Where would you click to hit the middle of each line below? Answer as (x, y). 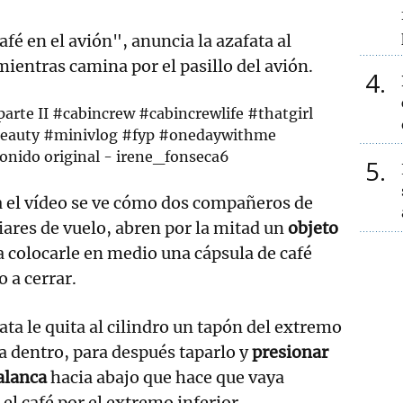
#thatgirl (281, 113)
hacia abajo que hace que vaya (167, 377)
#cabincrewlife (192, 113)
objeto (313, 228)
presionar (288, 352)
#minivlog (81, 134)
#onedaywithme (218, 134)
